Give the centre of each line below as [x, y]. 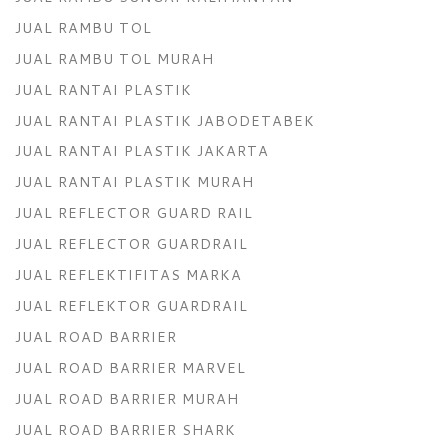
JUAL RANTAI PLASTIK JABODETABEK [165, 120]
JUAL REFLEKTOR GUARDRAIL [131, 305]
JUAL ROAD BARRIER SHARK [125, 429]
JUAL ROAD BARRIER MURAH [127, 398]
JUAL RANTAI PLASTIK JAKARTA [142, 151]
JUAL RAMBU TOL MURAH [114, 58]
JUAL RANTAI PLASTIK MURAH [134, 182]
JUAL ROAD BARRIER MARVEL [130, 367]
